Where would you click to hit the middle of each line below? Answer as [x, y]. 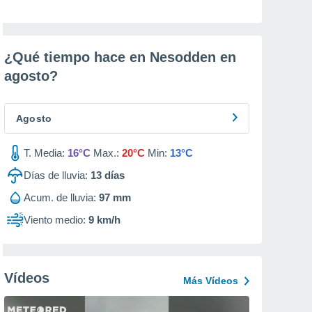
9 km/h [104, 220]
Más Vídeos [211, 281]
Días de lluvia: [56, 175]
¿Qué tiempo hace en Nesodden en [120, 57]
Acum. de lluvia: [60, 197]
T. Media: [44, 153]
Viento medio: [55, 220]
